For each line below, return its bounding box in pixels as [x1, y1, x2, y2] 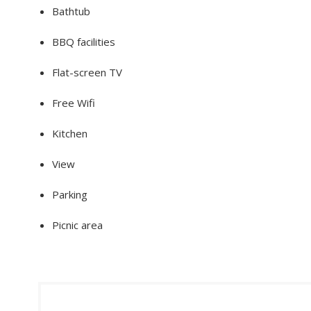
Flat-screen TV [52, 65, 122, 79]
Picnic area [52, 217, 103, 232]
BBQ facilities [52, 34, 115, 49]
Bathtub [52, 3, 90, 18]
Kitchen [52, 126, 87, 140]
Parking [52, 187, 87, 201]
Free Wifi [52, 95, 95, 110]
